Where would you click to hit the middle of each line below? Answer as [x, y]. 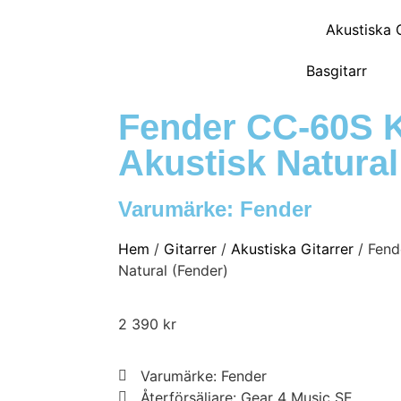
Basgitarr [337, 71]
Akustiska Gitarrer [292, 249]
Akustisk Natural [258, 163]
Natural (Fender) [173, 270]
